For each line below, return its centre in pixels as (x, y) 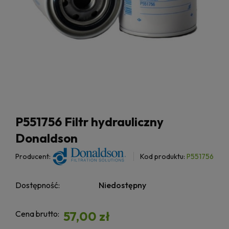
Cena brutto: (37, 214)
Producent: (33, 157)
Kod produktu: (163, 157)
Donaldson (47, 138)
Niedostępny (123, 185)
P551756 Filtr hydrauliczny (89, 122)
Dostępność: (38, 185)
